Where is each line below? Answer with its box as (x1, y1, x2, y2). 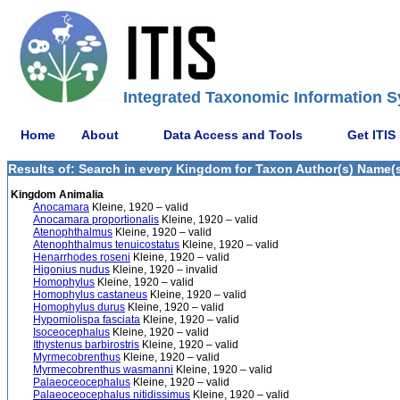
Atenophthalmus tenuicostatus (33, 238, 179, 251)
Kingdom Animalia (8, 188, 104, 201)
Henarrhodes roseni (33, 251, 130, 263)
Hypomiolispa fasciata (33, 313, 140, 326)
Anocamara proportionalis (33, 213, 159, 226)
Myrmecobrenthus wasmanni (33, 363, 173, 376)
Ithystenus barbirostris (33, 338, 139, 351)
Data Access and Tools (163, 127, 303, 142)
